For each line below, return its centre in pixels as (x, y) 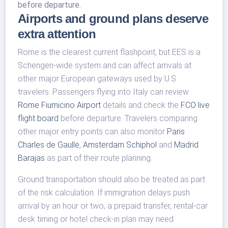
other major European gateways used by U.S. (98, 79)
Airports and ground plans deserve (113, 19)
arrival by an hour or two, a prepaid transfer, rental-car (113, 206)
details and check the (141, 105)
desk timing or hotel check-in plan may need (96, 219)
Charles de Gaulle (49, 145)
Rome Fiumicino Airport (60, 105)
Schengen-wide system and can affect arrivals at (105, 66)
